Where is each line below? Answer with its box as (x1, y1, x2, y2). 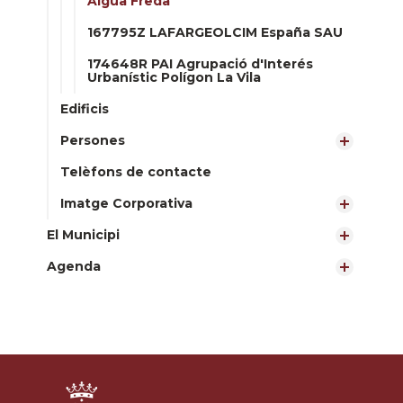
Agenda (47, 258, 101, 274)
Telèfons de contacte (60, 164, 211, 180)
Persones (60, 132, 125, 148)
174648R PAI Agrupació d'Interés (87, 56, 313, 72)
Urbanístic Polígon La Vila (87, 69, 261, 85)
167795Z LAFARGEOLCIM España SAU (87, 24, 343, 40)
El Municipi (47, 227, 120, 243)
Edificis (60, 101, 109, 117)
